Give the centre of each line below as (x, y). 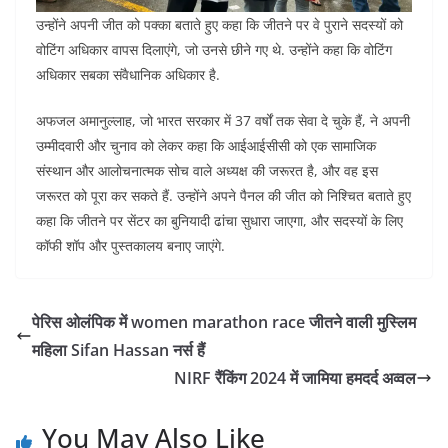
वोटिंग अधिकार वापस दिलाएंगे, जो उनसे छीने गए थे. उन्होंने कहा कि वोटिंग (214, 49)
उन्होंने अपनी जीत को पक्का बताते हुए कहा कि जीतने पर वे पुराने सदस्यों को (219, 24)
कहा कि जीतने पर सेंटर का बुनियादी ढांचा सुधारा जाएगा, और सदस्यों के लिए (219, 220)
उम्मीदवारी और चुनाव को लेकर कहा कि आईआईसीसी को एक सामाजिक (206, 145)
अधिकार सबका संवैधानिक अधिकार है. (128, 74)
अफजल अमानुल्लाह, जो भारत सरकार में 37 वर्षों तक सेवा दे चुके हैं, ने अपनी (223, 120)
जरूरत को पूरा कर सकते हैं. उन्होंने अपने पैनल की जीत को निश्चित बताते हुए (223, 195)
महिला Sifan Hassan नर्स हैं (118, 349)
